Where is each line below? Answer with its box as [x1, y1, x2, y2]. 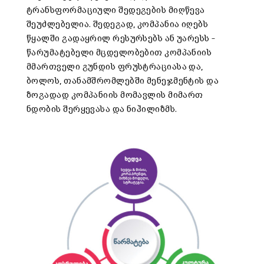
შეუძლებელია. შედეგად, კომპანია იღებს [27, 20, 209, 29]
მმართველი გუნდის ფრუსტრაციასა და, [27, 62, 203, 72]
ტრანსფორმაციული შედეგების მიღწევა [27, 6, 205, 15]
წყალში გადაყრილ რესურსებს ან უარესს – [27, 34, 216, 44]
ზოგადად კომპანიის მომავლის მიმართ [27, 91, 203, 100]
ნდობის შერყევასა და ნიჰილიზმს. [27, 105, 177, 114]
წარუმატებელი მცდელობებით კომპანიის [27, 48, 212, 58]
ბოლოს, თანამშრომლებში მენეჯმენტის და [27, 77, 219, 86]
